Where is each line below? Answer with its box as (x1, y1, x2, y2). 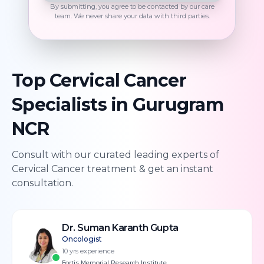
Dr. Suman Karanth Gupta (62, 222, 179, 233)
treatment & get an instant (85, 163, 213, 174)
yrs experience (68, 247, 114, 255)
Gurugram (132, 94, 223, 115)
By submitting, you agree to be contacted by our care (49, 2, 214, 11)
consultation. (12, 177, 73, 189)
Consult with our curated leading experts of (12, 149, 219, 160)
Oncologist (62, 235, 102, 243)
